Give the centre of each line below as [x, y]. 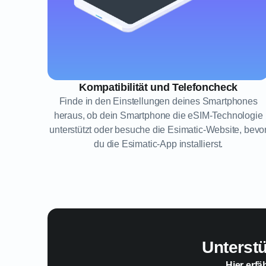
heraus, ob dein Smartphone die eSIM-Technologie [158, 115]
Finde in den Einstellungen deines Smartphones [158, 101]
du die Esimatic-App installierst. [159, 144]
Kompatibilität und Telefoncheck [158, 87]
